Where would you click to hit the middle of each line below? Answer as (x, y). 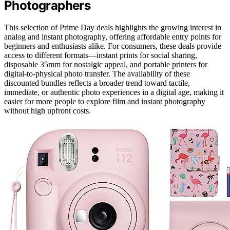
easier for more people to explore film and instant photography (105, 102)
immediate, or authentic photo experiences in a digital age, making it (114, 92)
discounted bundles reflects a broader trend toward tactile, (97, 83)
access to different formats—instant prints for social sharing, (101, 55)
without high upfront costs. (47, 111)
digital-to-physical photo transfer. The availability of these (97, 74)
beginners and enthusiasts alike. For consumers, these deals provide (113, 46)
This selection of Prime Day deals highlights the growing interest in (113, 28)
